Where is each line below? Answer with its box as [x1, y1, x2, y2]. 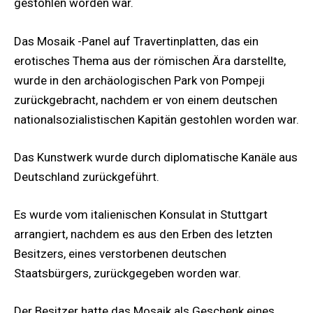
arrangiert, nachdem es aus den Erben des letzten [14, 226, 272, 241]
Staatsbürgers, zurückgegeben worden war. [14, 265, 241, 280]
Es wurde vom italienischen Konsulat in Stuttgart [14, 207, 268, 221]
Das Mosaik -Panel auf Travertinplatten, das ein [14, 34, 259, 48]
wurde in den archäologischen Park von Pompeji [14, 73, 265, 87]
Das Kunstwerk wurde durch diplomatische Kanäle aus [14, 150, 298, 164]
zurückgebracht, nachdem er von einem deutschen [14, 92, 277, 107]
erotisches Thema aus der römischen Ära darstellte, [14, 53, 286, 68]
